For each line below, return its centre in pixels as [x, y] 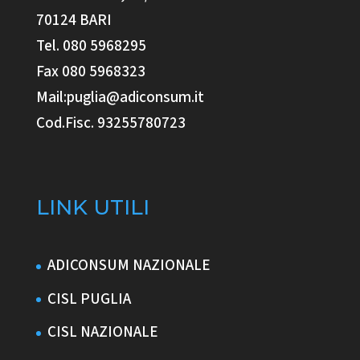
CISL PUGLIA [89, 299]
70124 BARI [74, 21]
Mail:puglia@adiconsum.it [120, 98]
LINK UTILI [92, 208]
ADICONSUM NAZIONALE [129, 266]
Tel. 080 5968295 [91, 47]
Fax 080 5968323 [90, 72]
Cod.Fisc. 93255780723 [110, 124]
